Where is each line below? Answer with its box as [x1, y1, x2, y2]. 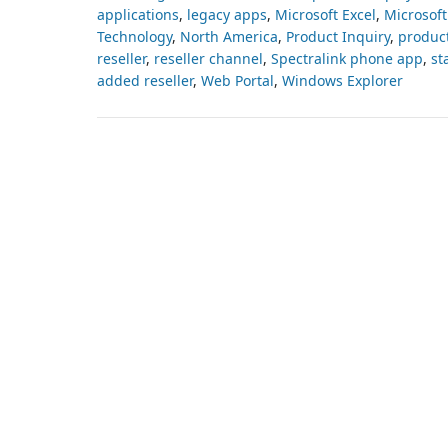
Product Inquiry [286, 26, 390, 46]
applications [97, 4, 179, 24]
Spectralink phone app [271, 48, 423, 68]
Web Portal [201, 70, 274, 90]
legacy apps [187, 4, 267, 24]
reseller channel [154, 48, 263, 68]
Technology [97, 26, 172, 46]
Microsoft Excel [275, 4, 376, 24]
